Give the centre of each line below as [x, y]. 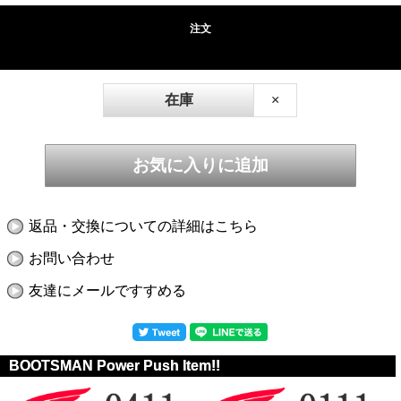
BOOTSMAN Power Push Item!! [115, 365]
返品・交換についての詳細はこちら [143, 226]
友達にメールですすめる [107, 290]
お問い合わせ [71, 258]
